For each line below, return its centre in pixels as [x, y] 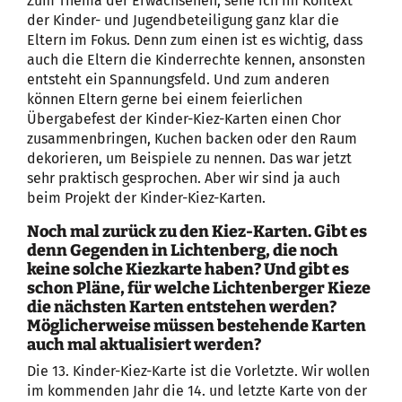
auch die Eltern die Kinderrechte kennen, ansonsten [196, 60]
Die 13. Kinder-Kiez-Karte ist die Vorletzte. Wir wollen [198, 371]
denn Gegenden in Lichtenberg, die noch [183, 251]
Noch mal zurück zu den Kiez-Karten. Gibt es [197, 232]
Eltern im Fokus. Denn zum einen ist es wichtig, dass [195, 40]
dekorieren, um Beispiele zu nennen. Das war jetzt [189, 159]
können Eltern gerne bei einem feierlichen [165, 100]
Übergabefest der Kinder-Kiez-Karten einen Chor [184, 119]
